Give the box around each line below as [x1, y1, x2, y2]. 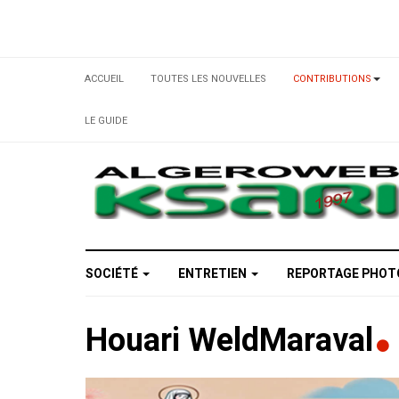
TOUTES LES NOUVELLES [151, 71, 266, 86]
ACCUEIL [85, 71, 124, 86]
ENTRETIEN [178, 264, 249, 283]
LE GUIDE [85, 113, 127, 128]
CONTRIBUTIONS [293, 71, 371, 86]
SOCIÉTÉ [85, 264, 141, 283]
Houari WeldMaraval [85, 317, 381, 364]
